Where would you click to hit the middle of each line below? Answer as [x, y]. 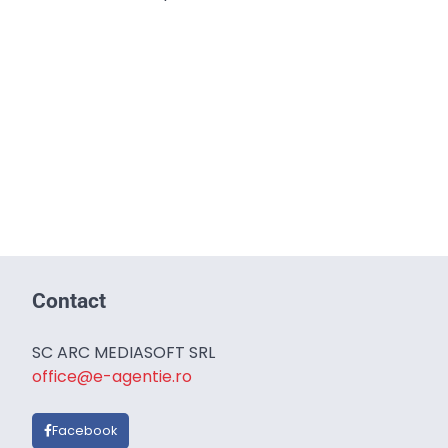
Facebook [84, 430]
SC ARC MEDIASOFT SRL [123, 352]
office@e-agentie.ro [112, 376]
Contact [69, 301]
